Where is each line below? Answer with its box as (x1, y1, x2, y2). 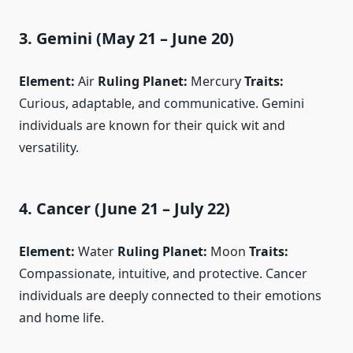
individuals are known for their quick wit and (19, 116, 285, 134)
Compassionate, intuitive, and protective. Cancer (19, 264, 307, 282)
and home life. (19, 308, 104, 326)
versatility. (19, 138, 79, 156)
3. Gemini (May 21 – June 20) (19, 27, 234, 49)
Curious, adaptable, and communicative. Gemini (19, 94, 304, 112)
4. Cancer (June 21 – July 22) (19, 197, 230, 219)
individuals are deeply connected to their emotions (19, 286, 321, 304)
